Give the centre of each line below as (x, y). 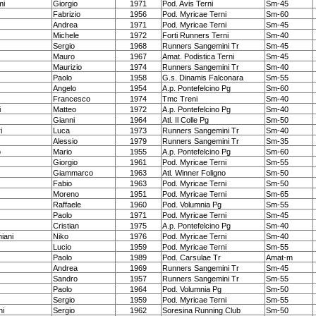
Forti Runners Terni (195, 35)
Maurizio (67, 67)
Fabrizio (67, 14)
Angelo (65, 88)
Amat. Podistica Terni (198, 56)
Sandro (65, 279)
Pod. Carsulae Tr (192, 257)
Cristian (66, 226)
